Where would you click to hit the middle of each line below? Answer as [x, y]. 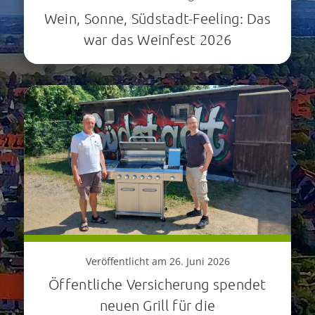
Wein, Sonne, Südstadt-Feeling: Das [157, 18]
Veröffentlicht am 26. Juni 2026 [157, 262]
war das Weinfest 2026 [157, 39]
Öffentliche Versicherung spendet [157, 284]
